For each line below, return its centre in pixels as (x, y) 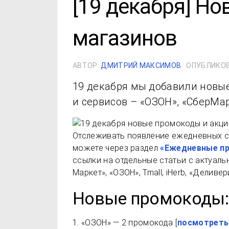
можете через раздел (117, 148)
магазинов (125, 38)
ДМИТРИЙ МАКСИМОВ (141, 65)
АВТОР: (87, 65)
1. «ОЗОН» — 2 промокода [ (125, 223)
